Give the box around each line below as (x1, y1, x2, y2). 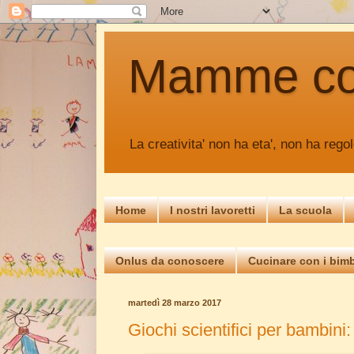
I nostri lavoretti (170, 203, 255, 217)
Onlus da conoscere (115, 254, 224, 267)
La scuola (279, 203, 332, 217)
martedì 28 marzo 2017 (128, 297, 221, 307)
